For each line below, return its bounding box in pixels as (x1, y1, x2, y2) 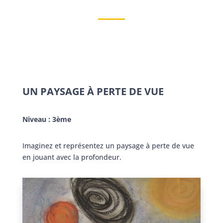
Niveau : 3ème (22, 114, 71, 124)
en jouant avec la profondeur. (22, 152, 121, 162)
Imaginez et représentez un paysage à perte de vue (22, 140, 194, 150)
